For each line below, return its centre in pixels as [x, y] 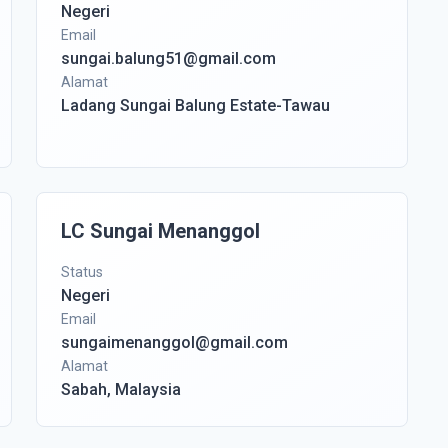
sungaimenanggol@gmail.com [174, 342]
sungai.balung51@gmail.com [168, 58]
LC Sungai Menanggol [160, 231]
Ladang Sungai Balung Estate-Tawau [195, 105]
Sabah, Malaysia [121, 389]
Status [82, 272]
